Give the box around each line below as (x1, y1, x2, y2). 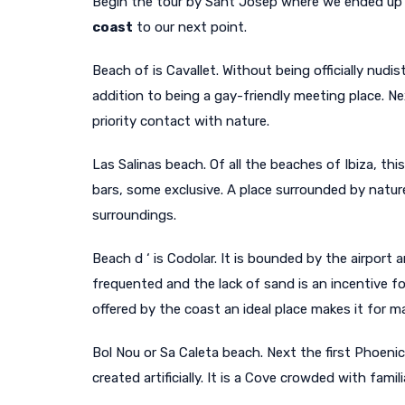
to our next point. (133, 18, 247, 35)
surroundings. (92, 206, 176, 223)
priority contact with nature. (92, 112, 269, 129)
